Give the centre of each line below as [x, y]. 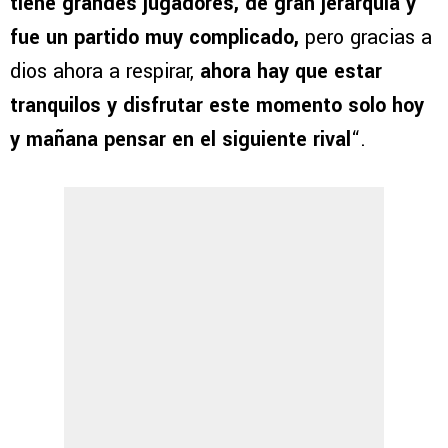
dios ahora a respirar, [105, 71]
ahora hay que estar [291, 71]
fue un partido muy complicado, [154, 37]
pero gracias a [365, 37]
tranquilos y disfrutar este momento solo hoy [217, 105]
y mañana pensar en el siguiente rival [180, 139]
